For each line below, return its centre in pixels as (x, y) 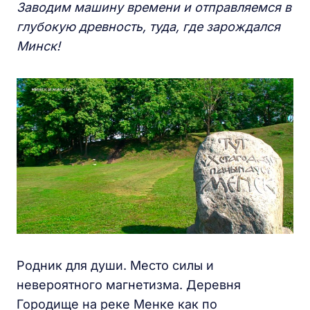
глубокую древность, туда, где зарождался (148, 27)
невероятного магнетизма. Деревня (129, 285)
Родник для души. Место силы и (115, 266)
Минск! (38, 46)
